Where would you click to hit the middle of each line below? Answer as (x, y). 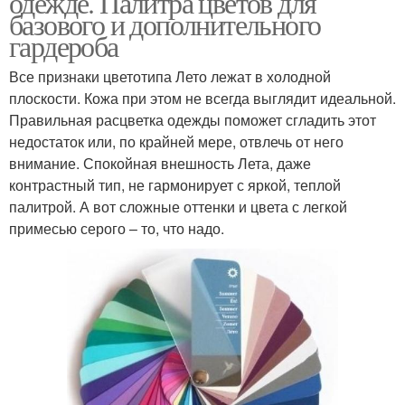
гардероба (64, 45)
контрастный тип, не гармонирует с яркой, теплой (175, 184)
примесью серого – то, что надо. (117, 228)
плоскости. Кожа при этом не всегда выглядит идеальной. (202, 98)
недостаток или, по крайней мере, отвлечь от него (176, 141)
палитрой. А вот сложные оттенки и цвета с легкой (178, 206)
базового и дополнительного (165, 24)
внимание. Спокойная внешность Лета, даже (160, 163)
